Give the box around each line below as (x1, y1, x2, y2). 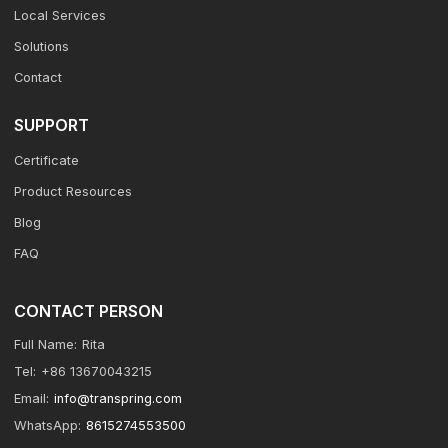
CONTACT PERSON (14, 301, 164, 322)
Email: (14, 391, 50, 407)
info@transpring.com (54, 391, 183, 407)
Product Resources (14, 184, 133, 200)
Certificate (14, 153, 80, 169)
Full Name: (14, 337, 78, 353)
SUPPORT (14, 114, 90, 135)
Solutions (14, 38, 70, 54)
